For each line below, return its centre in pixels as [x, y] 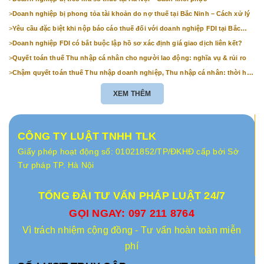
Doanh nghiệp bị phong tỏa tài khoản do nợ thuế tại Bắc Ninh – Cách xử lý [131, 13]
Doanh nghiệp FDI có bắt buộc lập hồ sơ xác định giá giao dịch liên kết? [127, 43]
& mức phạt [31, 81]
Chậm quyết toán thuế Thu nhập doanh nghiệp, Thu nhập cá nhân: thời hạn [133, 72]
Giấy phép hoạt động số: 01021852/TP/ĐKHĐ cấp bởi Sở [128, 151]
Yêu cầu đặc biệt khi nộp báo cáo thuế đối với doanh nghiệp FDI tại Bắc [126, 28]
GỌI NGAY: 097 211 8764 [132, 213]
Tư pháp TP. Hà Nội [56, 165]
